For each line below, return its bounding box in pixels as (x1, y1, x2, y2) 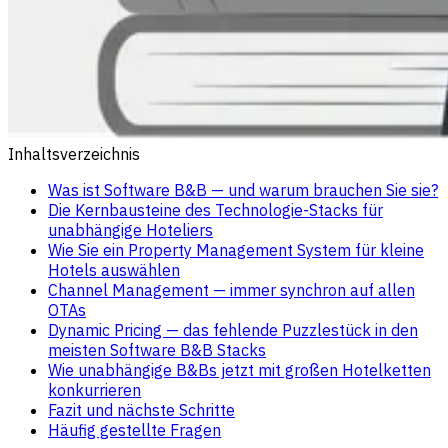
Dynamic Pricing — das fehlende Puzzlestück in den (48, 319, 418, 340)
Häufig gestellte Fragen (48, 419, 221, 440)
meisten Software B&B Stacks (48, 339, 266, 360)
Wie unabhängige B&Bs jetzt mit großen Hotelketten (48, 359, 431, 380)
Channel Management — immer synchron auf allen (48, 279, 415, 300)
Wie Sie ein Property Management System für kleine (48, 239, 424, 260)
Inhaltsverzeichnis (8, 143, 140, 164)
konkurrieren (48, 379, 141, 400)
